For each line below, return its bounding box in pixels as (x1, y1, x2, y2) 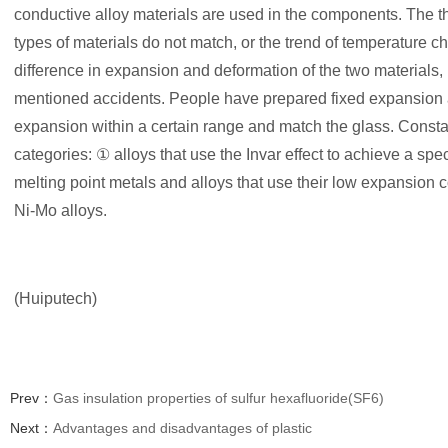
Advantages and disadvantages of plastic (52, 420, 312, 437)
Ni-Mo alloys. (14, 202, 107, 220)
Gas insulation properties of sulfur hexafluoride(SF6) (52, 390, 384, 407)
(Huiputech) (14, 290, 97, 308)
